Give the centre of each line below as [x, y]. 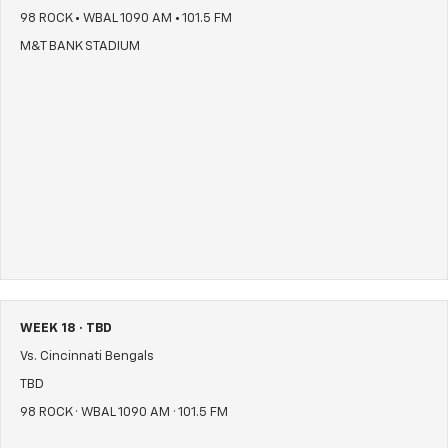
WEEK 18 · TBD [66, 329]
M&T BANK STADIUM [80, 47]
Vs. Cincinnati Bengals [87, 357]
